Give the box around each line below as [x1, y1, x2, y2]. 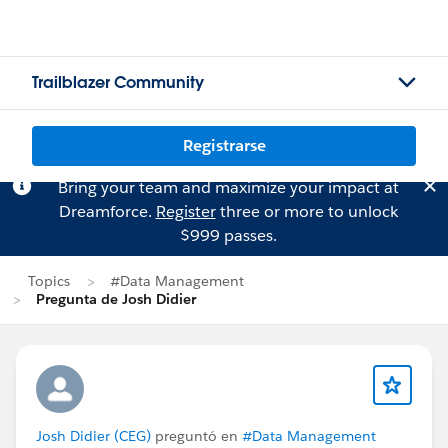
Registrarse [182, 135, 266, 156]
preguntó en [151, 427, 242, 445]
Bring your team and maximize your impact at [57, 177, 399, 198]
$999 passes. [179, 225, 277, 246]
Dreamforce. [58, 201, 156, 222]
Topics [28, 272, 70, 290]
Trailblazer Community [32, 72, 204, 93]
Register [155, 201, 216, 222]
